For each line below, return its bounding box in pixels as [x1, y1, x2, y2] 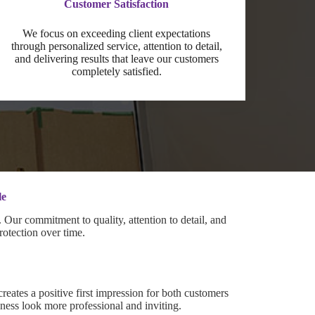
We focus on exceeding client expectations [22, 27, 211, 39]
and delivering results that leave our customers [14, 52, 219, 65]
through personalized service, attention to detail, [11, 39, 222, 52]
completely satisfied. [71, 65, 162, 77]
